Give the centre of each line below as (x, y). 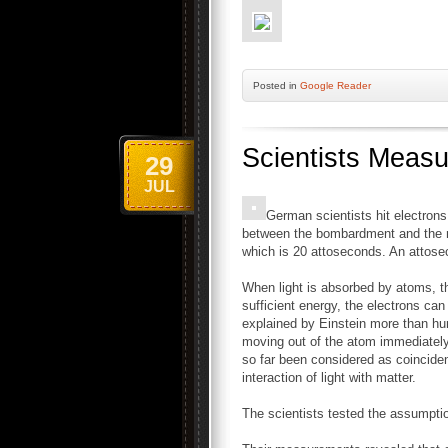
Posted (271, 85)
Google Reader (335, 85)
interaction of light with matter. (329, 377)
